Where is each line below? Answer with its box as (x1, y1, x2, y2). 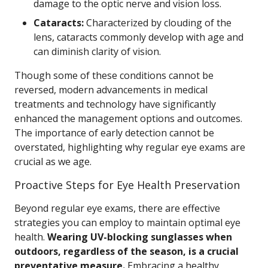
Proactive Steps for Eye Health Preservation (14, 178, 240, 192)
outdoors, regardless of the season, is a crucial (14, 245, 239, 258)
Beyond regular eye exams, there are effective (14, 202, 220, 215)
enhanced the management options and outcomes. (14, 112, 242, 125)
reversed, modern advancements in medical (14, 83, 208, 96)
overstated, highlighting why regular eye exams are (14, 141, 245, 154)
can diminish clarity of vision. (33, 45, 161, 58)
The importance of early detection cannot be (14, 126, 214, 139)
